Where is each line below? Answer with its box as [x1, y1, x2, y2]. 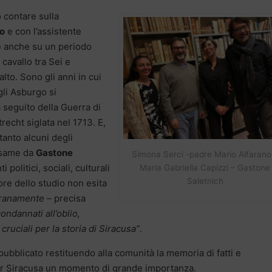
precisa [54, 192, 86, 205]
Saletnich [186, 175, 223, 186]
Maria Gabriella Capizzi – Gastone [140, 162, 270, 172]
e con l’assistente [5, 25, 81, 38]
